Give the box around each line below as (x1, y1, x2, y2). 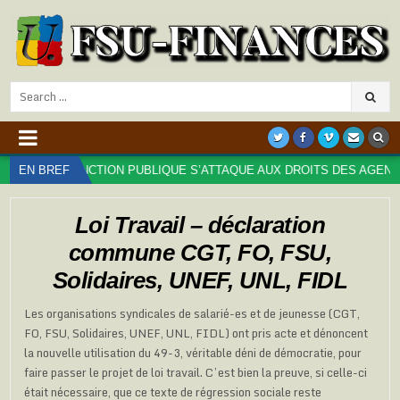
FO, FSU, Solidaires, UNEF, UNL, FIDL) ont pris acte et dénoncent (24, 322, 369, 343)
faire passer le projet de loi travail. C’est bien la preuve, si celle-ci (24, 362, 368, 382)
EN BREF (19, 162, 71, 177)
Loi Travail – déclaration (74, 211, 326, 238)
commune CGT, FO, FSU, (68, 238, 332, 266)
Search (9, 79, 46, 99)
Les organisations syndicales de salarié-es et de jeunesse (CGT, (24, 303, 361, 323)
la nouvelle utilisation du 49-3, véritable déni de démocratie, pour (24, 342, 362, 362)
